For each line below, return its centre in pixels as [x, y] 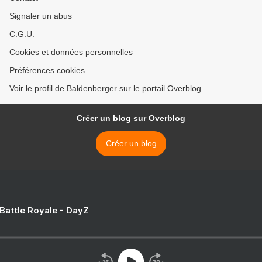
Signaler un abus [41, 16]
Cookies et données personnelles [71, 52]
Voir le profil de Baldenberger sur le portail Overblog [105, 88]
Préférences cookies [47, 70]
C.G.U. [22, 34]
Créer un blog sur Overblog [131, 118]
